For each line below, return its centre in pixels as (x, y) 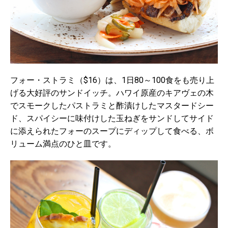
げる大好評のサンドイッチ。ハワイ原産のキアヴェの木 (112, 93)
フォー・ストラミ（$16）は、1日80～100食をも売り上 (112, 80)
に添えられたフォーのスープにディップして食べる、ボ (112, 131)
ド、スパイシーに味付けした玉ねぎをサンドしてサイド (112, 118)
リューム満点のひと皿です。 (63, 144)
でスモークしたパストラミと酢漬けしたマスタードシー (112, 106)
